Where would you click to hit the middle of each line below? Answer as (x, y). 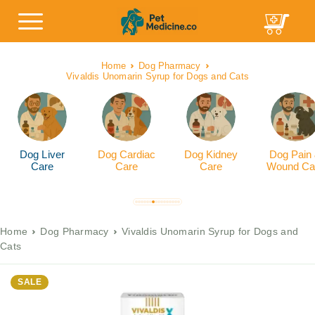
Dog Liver (42, 154)
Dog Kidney (211, 154)
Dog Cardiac (127, 154)
